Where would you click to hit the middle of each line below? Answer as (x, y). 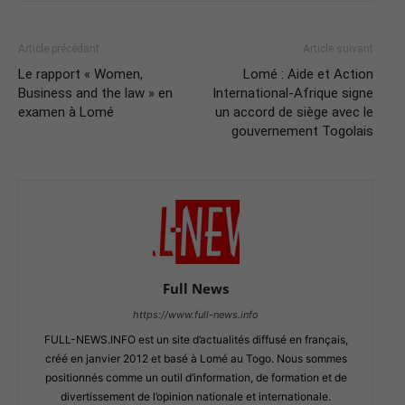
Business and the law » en (95, 93)
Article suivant (338, 49)
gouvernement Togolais (302, 131)
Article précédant (59, 49)
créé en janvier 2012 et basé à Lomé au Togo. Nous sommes (196, 359)
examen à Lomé (66, 112)
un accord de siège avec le (294, 112)
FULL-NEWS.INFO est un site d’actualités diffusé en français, (196, 340)
